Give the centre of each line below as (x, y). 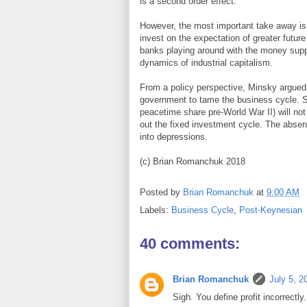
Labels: (156, 210)
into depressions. (174, 137)
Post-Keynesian (271, 210)
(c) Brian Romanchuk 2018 (193, 162)
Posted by (161, 192)
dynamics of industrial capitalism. (206, 63)
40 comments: (190, 244)
